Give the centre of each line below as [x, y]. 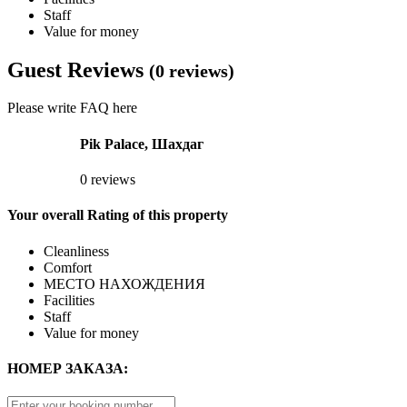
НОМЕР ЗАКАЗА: [68, 368]
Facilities [69, 300]
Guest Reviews [78, 69]
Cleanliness [76, 251]
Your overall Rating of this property [118, 215]
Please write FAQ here [72, 108]
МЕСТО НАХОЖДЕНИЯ [124, 283]
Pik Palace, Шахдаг [142, 144]
